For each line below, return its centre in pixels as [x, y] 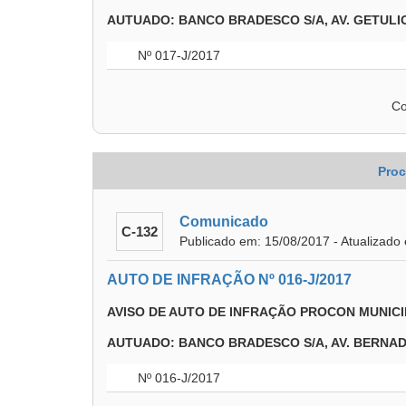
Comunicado [224, 222]
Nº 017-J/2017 [177, 55]
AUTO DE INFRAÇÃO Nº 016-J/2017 [229, 280]
